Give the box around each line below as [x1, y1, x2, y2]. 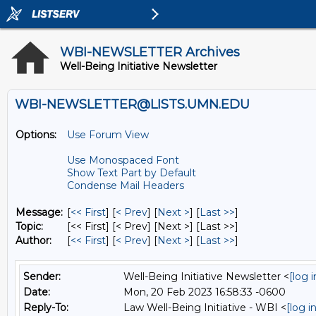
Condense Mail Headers [67, 179, 184, 192]
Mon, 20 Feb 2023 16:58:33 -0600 [123, 286, 286, 298]
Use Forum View [67, 128, 149, 141]
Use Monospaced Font [67, 154, 179, 166]
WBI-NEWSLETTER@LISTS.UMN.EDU [15, 97, 250, 112]
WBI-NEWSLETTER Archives [60, 44, 240, 60]
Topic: [16, 220, 43, 233]
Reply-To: [23, 301, 68, 314]
